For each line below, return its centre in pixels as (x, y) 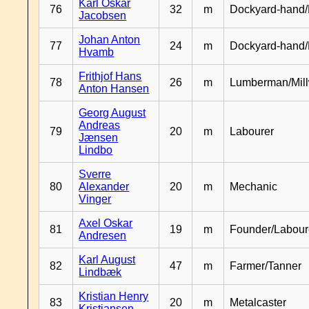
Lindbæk (100, 272)
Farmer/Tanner (266, 266)
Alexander (104, 187)
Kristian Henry (114, 296)
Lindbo (96, 150)
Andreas (100, 125)
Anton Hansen (114, 89)
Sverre (95, 174)
